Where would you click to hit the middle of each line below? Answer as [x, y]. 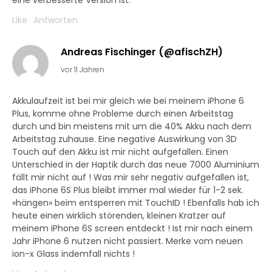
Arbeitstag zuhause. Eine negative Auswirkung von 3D [124, 139]
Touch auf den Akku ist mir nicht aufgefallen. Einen [120, 152]
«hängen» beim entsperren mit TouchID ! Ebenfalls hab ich [136, 203]
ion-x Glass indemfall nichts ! [73, 254]
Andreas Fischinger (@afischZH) [142, 52]
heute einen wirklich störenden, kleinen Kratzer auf [119, 216]
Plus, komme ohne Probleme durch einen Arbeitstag [123, 114]
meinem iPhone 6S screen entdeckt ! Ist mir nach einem [132, 229]
